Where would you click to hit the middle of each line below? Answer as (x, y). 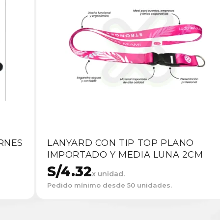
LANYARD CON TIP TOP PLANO (121, 143)
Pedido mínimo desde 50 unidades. (110, 185)
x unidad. (108, 174)
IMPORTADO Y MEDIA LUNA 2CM (125, 155)
